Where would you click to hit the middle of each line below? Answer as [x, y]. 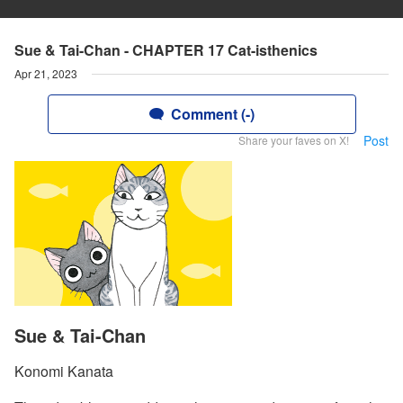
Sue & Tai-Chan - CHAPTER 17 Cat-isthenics [166, 50]
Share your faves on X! [294, 140]
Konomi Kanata [64, 372]
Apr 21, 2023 [46, 73]
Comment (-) [212, 114]
